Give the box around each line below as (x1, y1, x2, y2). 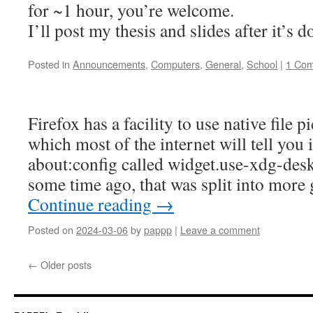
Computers (151, 56, 200, 71)
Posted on (28, 221, 73, 237)
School (247, 56, 277, 71)
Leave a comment (180, 221, 260, 237)
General (205, 56, 241, 71)
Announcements (73, 56, 145, 71)
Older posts (38, 256, 92, 272)
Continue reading (28, 191, 156, 216)
